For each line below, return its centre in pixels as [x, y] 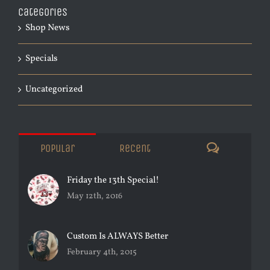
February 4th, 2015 [102, 252]
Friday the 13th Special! [113, 180]
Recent [135, 148]
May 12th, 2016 [95, 196]
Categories [43, 12]
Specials [41, 58]
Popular [57, 148]
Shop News [47, 28]
